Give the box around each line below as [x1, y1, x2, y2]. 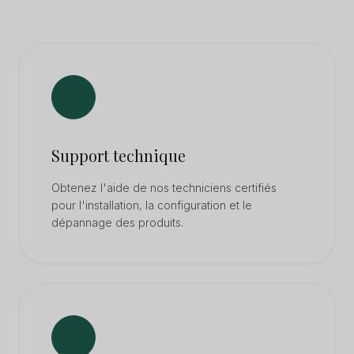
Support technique [51, 145, 186, 166]
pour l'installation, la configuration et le [51, 198, 252, 212]
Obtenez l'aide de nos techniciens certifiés [51, 181, 277, 194]
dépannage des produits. [51, 216, 183, 229]
